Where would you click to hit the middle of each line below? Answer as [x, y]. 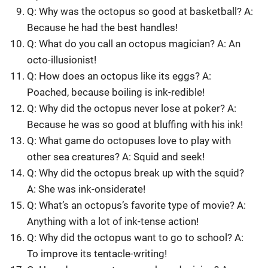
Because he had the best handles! [103, 27]
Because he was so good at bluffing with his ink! [135, 124]
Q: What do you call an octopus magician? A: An [134, 43]
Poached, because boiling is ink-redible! [116, 92]
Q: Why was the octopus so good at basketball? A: [140, 11]
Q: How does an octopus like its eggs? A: [119, 76]
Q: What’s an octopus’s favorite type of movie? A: [137, 205]
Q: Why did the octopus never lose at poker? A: [132, 108]
